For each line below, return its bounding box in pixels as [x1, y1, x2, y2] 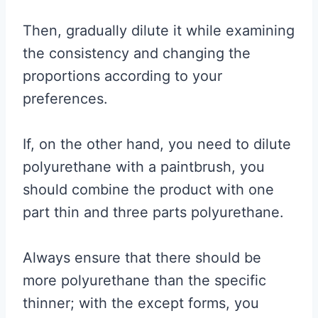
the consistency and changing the [23, 44, 251, 62]
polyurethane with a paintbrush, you [23, 158, 265, 175]
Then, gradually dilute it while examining [23, 21, 295, 39]
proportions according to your [23, 67, 222, 84]
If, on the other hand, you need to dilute [23, 135, 291, 153]
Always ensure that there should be [23, 248, 261, 266]
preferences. [23, 89, 108, 107]
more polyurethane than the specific [23, 271, 266, 289]
